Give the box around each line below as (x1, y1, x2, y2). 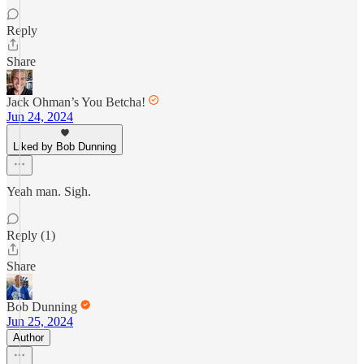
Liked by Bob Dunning (13, 141, 116, 153)
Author (13, 331, 44, 344)
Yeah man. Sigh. (6, 184, 91, 198)
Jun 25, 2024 (6, 314, 73, 328)
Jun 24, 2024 (6, 110, 73, 123)
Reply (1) (6, 228, 55, 242)
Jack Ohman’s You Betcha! (6, 95, 145, 109)
